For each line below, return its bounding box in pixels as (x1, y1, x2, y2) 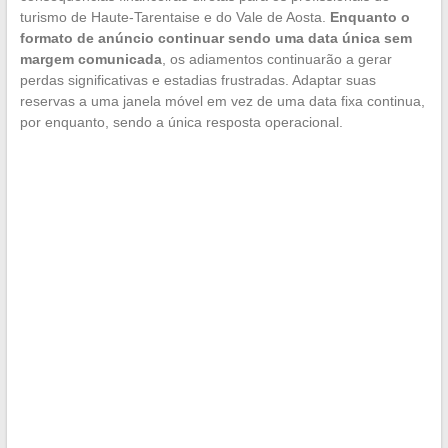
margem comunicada (19, 50, 162, 67)
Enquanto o (329, 8, 410, 25)
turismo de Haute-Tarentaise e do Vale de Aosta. (19, 8, 330, 25)
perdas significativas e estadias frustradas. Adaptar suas (19, 71, 376, 88)
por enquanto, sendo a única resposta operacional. (19, 113, 343, 130)
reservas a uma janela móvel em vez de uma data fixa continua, (19, 92, 425, 109)
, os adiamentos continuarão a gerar (161, 50, 392, 67)
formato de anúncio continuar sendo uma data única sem (19, 29, 412, 46)
